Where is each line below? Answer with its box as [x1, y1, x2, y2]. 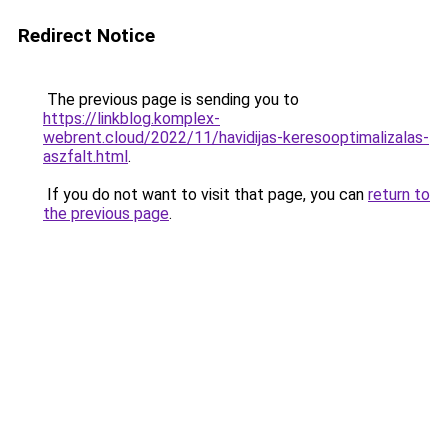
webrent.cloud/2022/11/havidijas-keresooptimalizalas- [43, 128, 429, 147]
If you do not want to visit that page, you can [43, 185, 368, 204]
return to [368, 185, 430, 204]
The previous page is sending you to [43, 90, 299, 109]
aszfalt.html [43, 147, 128, 166]
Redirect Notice [18, 24, 155, 47]
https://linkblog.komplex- [43, 109, 220, 128]
